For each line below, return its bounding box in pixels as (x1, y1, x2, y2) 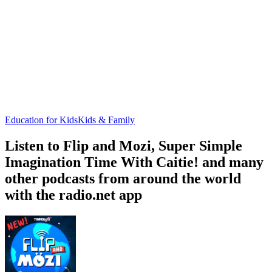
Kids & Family (78, 114, 135, 125)
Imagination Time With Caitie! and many (5, 154, 263, 170)
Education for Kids (5, 114, 78, 125)
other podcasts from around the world (5, 170, 241, 186)
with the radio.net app (5, 186, 142, 203)
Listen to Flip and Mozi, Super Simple (5, 137, 242, 154)
